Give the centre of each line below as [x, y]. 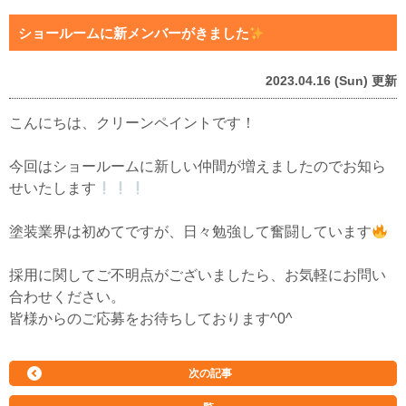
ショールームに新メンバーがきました [134, 33]
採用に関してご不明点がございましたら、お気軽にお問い [198, 275]
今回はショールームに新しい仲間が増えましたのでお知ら [198, 166]
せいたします [53, 188]
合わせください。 [67, 297]
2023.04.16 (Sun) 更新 [331, 81]
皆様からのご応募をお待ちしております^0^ [151, 319]
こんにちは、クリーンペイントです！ [132, 123]
